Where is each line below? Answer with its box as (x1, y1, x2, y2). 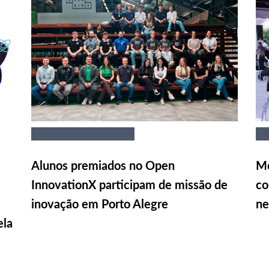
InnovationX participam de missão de (31, 177, 228, 192)
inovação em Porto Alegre (31, 196, 169, 211)
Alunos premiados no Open (31, 157, 175, 172)
